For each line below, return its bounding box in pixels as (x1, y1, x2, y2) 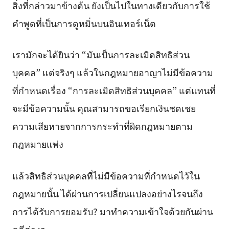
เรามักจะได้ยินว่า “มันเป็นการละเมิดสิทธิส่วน (12, 48, 190, 61)
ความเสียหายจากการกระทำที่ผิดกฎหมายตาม (12, 119, 193, 133)
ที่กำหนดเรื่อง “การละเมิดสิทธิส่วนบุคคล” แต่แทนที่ (12, 83, 216, 97)
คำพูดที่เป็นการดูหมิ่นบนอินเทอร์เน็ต (12, 16, 156, 30)
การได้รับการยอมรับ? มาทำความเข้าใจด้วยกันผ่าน (12, 204, 213, 218)
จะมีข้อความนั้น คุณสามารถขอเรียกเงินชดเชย (12, 101, 196, 115)
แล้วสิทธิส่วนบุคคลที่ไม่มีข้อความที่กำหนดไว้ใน (12, 169, 200, 182)
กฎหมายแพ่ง (12, 137, 63, 151)
